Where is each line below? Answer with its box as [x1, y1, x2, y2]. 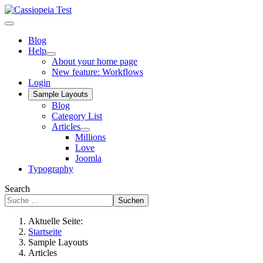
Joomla [75, 153, 102, 163]
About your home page [52, 56, 137, 66]
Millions [75, 132, 106, 142]
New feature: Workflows [52, 67, 143, 77]
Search [5, 184, 30, 194]
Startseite [28, 227, 62, 237]
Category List [52, 111, 102, 121]
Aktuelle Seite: [28, 216, 87, 226]
